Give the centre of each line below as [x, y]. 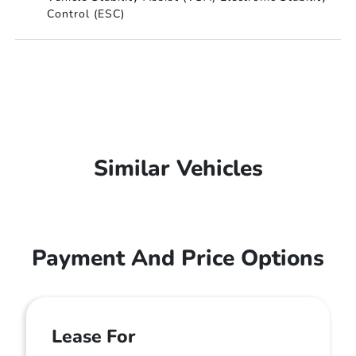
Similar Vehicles [178, 168]
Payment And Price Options [178, 258]
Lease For [93, 337]
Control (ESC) [86, 14]
